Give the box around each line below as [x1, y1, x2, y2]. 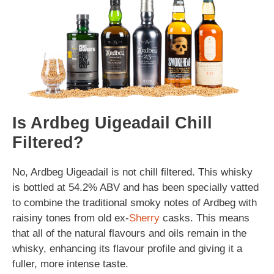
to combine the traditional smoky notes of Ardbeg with [12, 196, 257, 209]
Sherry [129, 212, 160, 224]
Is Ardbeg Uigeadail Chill [12, 113, 212, 132]
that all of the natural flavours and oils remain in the [12, 227, 246, 239]
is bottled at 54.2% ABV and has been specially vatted [12, 181, 259, 193]
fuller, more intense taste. [12, 257, 128, 270]
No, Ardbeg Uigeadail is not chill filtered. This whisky [12, 166, 253, 178]
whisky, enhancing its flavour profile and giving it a [12, 242, 242, 254]
